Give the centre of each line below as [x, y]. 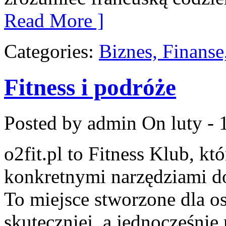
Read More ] [54, 21]
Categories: [51, 51]
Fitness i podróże [90, 87]
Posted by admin [70, 123]
